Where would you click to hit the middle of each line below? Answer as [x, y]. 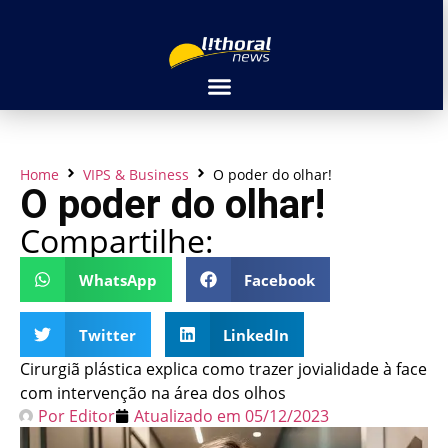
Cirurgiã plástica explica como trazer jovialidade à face [223, 369]
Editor [90, 416]
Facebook [279, 279]
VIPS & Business [136, 174]
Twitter [107, 334]
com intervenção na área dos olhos [153, 393]
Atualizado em [187, 416]
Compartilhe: [117, 240]
